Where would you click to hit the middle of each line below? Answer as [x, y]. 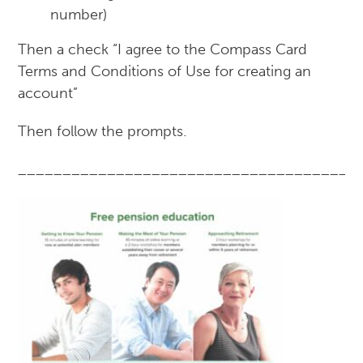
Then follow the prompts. [102, 131]
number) [79, 15]
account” [48, 93]
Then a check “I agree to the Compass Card [163, 49]
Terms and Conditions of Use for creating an [165, 71]
